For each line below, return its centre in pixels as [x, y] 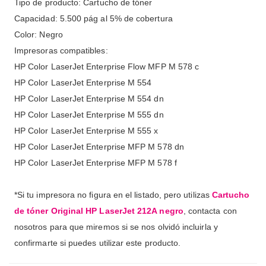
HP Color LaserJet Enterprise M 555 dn [89, 115]
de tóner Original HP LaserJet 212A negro [99, 211]
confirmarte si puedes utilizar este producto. [98, 243]
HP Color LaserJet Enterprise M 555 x [86, 131]
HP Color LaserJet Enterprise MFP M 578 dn [99, 147]
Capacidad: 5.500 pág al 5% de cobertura [94, 19]
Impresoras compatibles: [61, 51]
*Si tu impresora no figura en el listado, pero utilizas [113, 195]
